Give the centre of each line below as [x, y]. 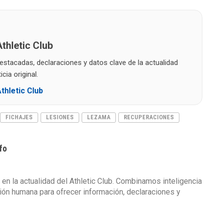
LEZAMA [99, 117]
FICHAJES [19, 117]
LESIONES [60, 117]
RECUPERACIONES [149, 117]
